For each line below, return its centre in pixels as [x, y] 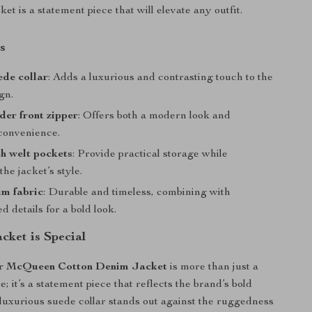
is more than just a [213, 267]
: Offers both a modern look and [155, 116]
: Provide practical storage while [150, 155]
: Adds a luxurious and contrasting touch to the [161, 78]
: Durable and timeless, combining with [137, 193]
